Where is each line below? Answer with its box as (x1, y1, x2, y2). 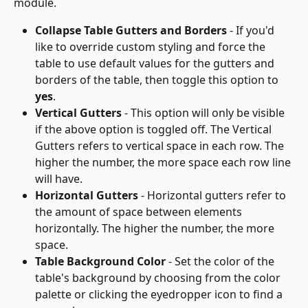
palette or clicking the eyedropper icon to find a (35, 287, 285, 302)
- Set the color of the (166, 254, 277, 269)
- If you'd (227, 23, 277, 38)
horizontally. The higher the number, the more (35, 221, 277, 236)
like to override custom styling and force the (35, 39, 268, 55)
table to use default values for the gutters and (35, 56, 277, 71)
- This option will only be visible (122, 105, 287, 121)
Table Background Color (35, 254, 166, 269)
